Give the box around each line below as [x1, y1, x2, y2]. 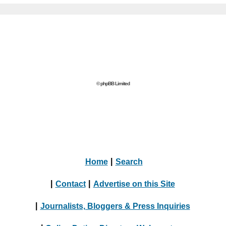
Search [115, 157, 143, 165]
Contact [55, 179, 86, 188]
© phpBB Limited [96, 81, 130, 86]
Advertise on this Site [93, 179, 175, 188]
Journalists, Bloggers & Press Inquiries [40, 201, 190, 210]
